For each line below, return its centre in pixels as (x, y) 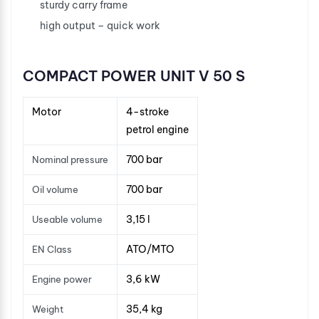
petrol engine (157, 129)
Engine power (62, 279)
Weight (48, 309)
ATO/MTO (150, 249)
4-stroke (147, 111)
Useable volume (67, 219)
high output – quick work (100, 25)
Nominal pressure (70, 159)
